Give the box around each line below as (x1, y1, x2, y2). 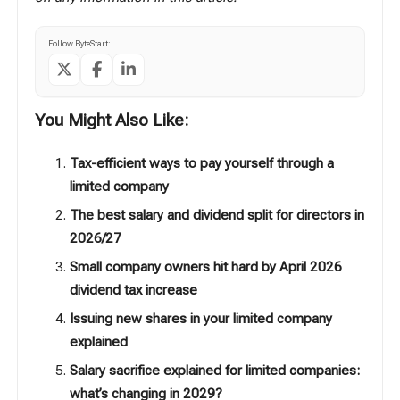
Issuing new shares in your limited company (69, 311, 332, 328)
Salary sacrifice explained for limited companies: (69, 362, 360, 379)
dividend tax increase (69, 282, 197, 299)
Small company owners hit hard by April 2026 (69, 259, 342, 276)
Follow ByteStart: (48, 38, 112, 48)
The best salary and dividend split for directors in (69, 206, 364, 223)
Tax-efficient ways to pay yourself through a (69, 154, 334, 171)
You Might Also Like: (35, 109, 189, 130)
